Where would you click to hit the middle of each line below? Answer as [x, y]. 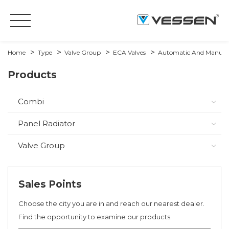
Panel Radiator [47, 123]
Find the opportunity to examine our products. [95, 217]
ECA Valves [129, 52]
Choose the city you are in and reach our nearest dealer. [111, 203]
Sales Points [50, 184]
